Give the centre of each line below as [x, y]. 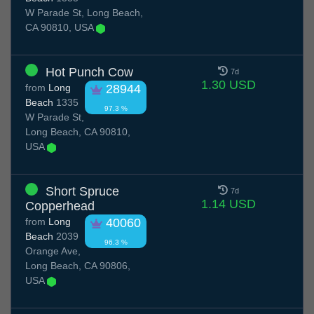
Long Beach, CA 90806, [78, 266]
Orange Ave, [53, 251]
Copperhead [60, 206]
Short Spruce [82, 192]
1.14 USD [228, 204]
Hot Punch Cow [89, 73]
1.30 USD [228, 85]
